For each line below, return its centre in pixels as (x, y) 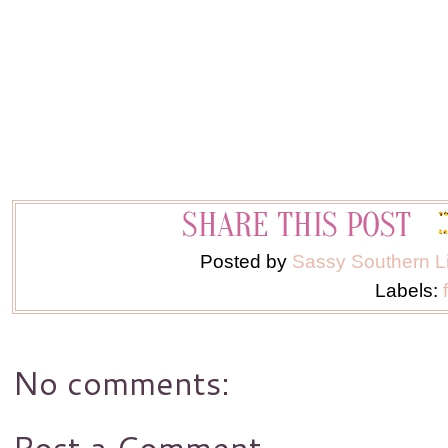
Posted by (246, 261)
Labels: (408, 290)
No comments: (121, 382)
